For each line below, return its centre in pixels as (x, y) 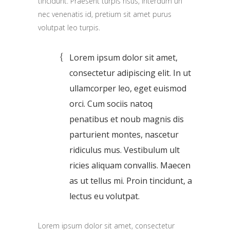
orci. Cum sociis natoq (111, 103)
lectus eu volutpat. (104, 196)
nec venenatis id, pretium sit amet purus (105, 14)
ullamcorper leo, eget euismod (128, 88)
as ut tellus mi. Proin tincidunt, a (131, 180)
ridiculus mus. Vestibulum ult (124, 150)
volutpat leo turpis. (69, 27)
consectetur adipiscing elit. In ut (130, 73)
